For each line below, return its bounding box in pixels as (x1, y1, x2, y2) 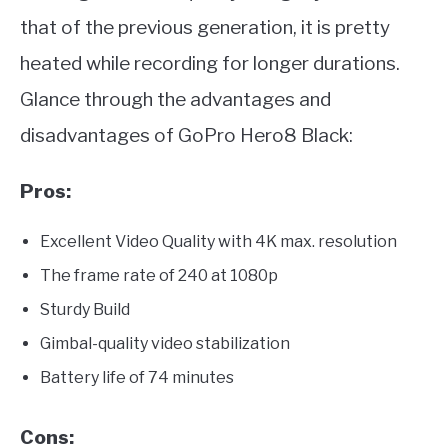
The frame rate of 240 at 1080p (40, 265, 278, 285)
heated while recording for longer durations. (20, 51, 400, 75)
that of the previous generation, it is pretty (20, 15, 390, 39)
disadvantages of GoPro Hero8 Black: (20, 123, 353, 147)
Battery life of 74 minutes (40, 367, 234, 387)
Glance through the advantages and (20, 87, 331, 111)
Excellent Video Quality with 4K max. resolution (40, 231, 397, 251)
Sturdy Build (40, 299, 130, 319)
